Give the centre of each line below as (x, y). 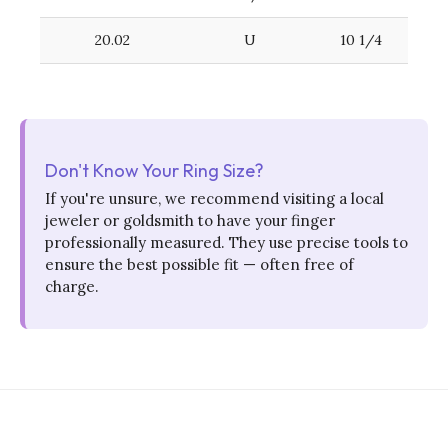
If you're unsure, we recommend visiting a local (214, 198)
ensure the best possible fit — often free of (199, 264)
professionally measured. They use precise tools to (226, 242)
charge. (72, 286)
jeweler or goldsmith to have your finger (190, 220)
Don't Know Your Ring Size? (154, 170)
